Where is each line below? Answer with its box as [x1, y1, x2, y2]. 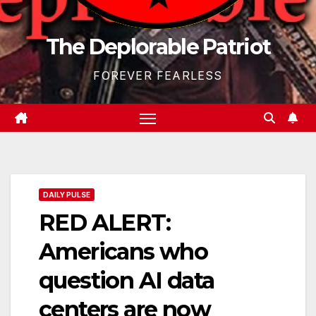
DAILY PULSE [43, 190, 90, 200]
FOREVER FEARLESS [93, 68, 223, 83]
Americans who [39, 238, 208, 266]
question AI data [39, 267, 214, 295]
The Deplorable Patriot [45, 34, 271, 60]
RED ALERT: [39, 209, 170, 237]
